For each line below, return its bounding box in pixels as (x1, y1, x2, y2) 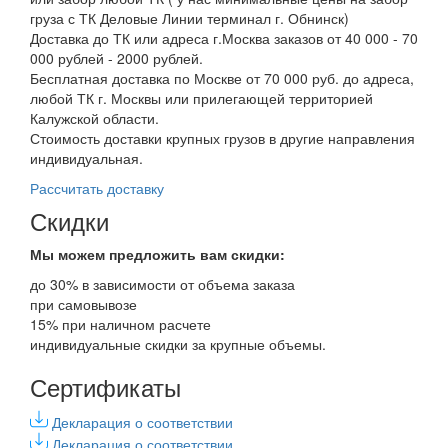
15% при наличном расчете (30, 314, 211, 335)
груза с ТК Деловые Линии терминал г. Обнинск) (30, 8, 349, 29)
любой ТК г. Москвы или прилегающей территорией (30, 88, 373, 109)
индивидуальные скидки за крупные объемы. (30, 334, 326, 355)
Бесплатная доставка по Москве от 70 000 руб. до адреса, (30, 68, 414, 89)
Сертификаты (30, 369, 181, 405)
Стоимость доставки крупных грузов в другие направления (30, 128, 415, 149)
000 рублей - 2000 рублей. (30, 48, 203, 69)
